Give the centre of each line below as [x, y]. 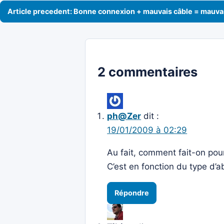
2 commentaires [147, 71]
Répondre [131, 193]
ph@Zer [124, 116]
